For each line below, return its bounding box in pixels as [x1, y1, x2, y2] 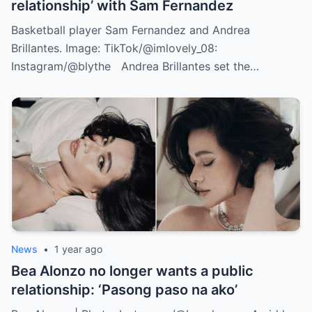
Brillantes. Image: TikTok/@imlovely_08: [11, 41, 217, 56]
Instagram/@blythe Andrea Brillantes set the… [11, 59, 259, 74]
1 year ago [54, 243, 102, 256]
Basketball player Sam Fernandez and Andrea [11, 23, 250, 38]
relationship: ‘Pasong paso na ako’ [11, 281, 237, 299]
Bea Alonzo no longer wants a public [11, 263, 253, 280]
